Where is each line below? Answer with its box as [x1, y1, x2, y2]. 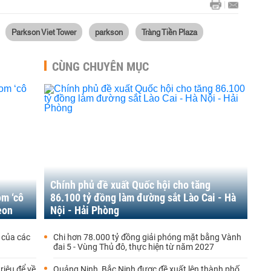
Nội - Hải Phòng [50, 204, 119, 217]
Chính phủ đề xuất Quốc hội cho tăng [50, 178, 211, 191]
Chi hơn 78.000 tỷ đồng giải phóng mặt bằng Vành [53, 232, 241, 242]
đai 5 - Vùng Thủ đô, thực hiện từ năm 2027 [53, 242, 214, 252]
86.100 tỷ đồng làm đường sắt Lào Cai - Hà [50, 191, 236, 204]
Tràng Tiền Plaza [142, 26, 197, 37]
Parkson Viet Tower [11, 26, 76, 37]
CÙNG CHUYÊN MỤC [52, 59, 149, 74]
